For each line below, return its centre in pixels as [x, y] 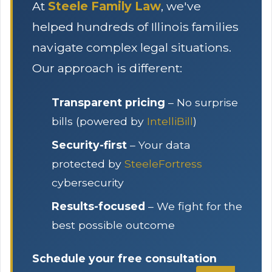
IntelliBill [170, 121]
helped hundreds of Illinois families [135, 27]
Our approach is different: [107, 68]
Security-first [89, 145]
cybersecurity [88, 182]
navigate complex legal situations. [132, 47]
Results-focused [98, 206]
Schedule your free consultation [124, 258]
